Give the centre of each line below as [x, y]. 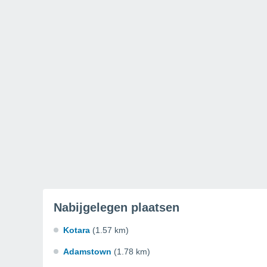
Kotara [77, 230]
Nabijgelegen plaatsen [117, 207]
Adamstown [87, 252]
